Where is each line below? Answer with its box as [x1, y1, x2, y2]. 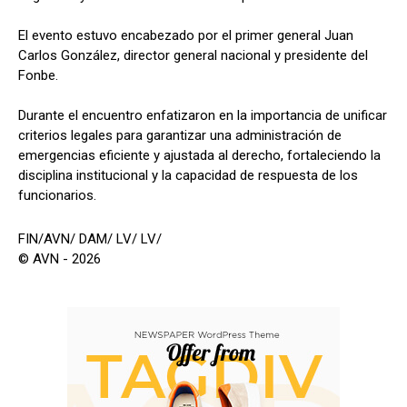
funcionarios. [18, 186, 96, 203]
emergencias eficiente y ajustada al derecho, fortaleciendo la [18, 146, 381, 164]
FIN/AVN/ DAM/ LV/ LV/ [18, 230, 162, 247]
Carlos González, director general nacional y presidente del [18, 46, 368, 64]
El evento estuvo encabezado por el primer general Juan [18, 26, 353, 44]
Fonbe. [18, 66, 58, 84]
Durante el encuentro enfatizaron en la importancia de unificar [18, 106, 387, 124]
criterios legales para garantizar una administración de [18, 126, 342, 144]
